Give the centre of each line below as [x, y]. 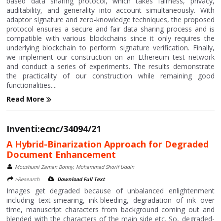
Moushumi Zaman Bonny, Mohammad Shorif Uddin [75, 167]
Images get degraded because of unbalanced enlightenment [110, 191]
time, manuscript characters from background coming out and [110, 210]
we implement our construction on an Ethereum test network [110, 57]
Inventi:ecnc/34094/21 [54, 129]
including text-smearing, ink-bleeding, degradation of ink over [110, 200]
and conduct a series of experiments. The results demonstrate [110, 66]
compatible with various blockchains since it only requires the [110, 38]
